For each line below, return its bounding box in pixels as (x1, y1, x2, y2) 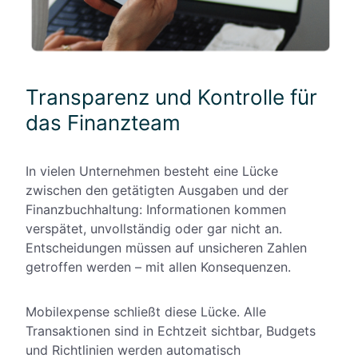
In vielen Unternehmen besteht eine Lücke (26, 163, 278, 180)
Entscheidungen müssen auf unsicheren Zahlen (26, 240, 307, 257)
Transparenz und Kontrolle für (26, 85, 317, 110)
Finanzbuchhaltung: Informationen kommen (26, 201, 286, 218)
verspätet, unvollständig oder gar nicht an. (26, 221, 282, 237)
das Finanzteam (26, 110, 181, 136)
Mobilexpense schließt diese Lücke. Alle (26, 304, 266, 320)
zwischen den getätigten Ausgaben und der (26, 182, 288, 199)
